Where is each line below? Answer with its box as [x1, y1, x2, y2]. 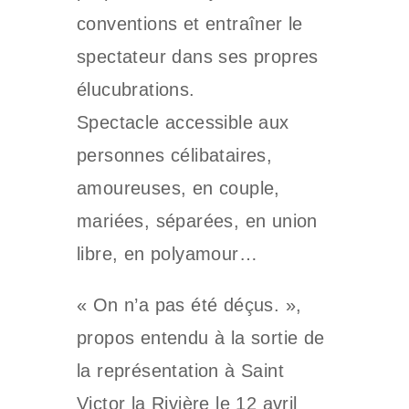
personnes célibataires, [77, 145, 273, 165]
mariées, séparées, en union [77, 211, 318, 231]
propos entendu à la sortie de [77, 328, 325, 348]
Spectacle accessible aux [77, 112, 289, 132]
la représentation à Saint [77, 361, 284, 381]
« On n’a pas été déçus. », [77, 295, 302, 315]
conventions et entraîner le [77, 14, 303, 34]
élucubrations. [77, 79, 195, 100]
